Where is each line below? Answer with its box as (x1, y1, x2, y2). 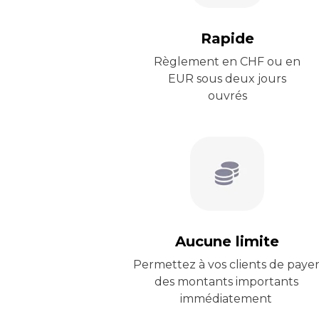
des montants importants (154, 275, 298, 288)
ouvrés (207, 89, 247, 103)
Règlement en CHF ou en (154, 55, 300, 68)
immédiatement (180, 292, 272, 305)
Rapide (200, 30, 254, 47)
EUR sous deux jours (168, 72, 286, 85)
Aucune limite (175, 233, 279, 250)
